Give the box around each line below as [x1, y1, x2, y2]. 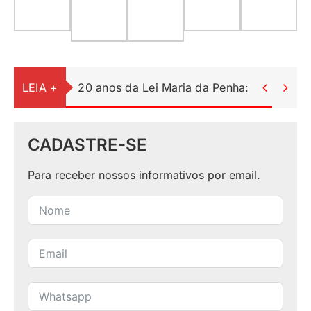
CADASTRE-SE [27, 152, 147, 173]
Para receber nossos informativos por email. [27, 185, 260, 200]
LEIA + [22, 98, 58, 112]
